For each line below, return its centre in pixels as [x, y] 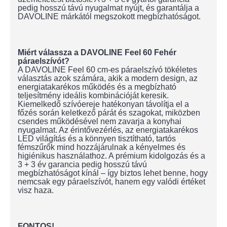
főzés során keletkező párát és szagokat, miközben [109, 113]
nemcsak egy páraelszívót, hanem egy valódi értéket [111, 182]
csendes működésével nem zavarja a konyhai [100, 121]
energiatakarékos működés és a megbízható [97, 87]
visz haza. [36, 190]
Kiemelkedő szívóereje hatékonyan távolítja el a [103, 104]
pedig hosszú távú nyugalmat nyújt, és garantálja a [108, 8]
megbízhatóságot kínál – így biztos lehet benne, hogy [113, 173]
